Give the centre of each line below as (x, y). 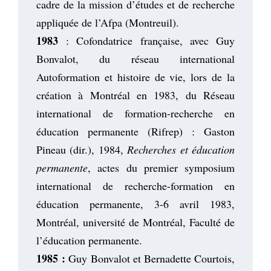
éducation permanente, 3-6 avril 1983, (135, 204)
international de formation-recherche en (135, 113)
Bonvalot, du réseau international (135, 58)
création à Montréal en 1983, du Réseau (135, 95)
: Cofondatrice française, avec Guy (151, 40)
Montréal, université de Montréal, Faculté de (135, 222)
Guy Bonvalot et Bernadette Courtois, (150, 258)
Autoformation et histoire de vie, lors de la (135, 77)
